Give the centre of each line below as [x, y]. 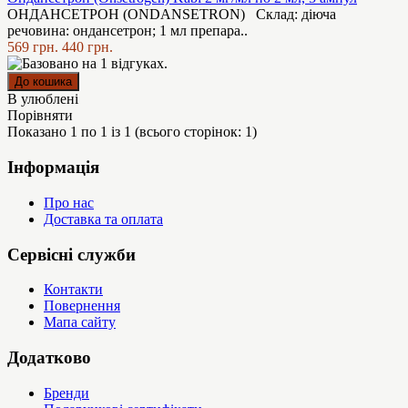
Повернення [82, 306]
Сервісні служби [71, 254]
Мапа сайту [80, 322]
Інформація [53, 168]
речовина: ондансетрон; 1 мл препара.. [127, 31]
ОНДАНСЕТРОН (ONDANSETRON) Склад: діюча [173, 15]
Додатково [49, 357]
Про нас [69, 202]
